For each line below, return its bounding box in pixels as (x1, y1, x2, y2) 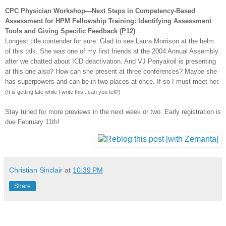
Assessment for (5, 17, 55, 25)
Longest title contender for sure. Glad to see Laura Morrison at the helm (5, 37, 214, 45)
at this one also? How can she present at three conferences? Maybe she (5, 68, 217, 76)
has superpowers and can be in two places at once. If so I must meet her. (5, 78, 220, 86)
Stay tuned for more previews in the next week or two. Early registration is (5, 108, 221, 116)
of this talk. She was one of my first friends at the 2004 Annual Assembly (5, 47, 218, 55)
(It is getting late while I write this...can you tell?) (5, 89, 121, 95)
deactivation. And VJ (83, 58, 148, 66)
